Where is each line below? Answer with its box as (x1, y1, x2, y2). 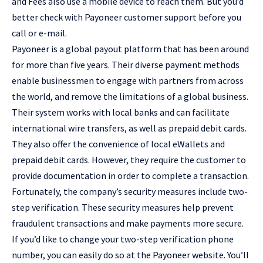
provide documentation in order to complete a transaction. (12, 170, 249, 182)
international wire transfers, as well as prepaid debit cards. (12, 122, 247, 134)
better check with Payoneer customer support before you (12, 11, 241, 23)
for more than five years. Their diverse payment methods (12, 59, 240, 71)
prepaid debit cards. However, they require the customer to (12, 154, 246, 166)
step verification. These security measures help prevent (12, 201, 234, 214)
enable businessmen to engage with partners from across (12, 75, 244, 87)
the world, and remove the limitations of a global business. (12, 90, 248, 103)
